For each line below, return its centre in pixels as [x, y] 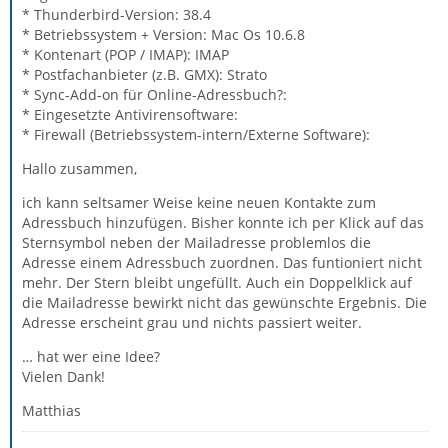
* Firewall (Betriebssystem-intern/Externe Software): [196, 134]
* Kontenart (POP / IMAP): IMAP [125, 54]
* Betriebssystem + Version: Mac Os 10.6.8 [163, 34]
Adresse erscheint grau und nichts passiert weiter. [192, 322]
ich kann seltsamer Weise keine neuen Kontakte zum [199, 202]
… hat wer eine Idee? [91, 356]
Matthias [51, 410]
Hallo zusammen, [79, 168]
